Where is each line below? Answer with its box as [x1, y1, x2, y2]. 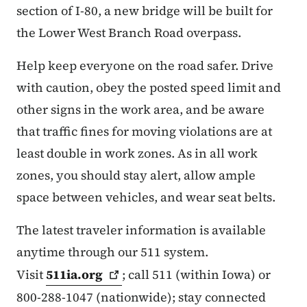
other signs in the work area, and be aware [16, 101, 265, 119]
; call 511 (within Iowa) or [122, 266, 271, 284]
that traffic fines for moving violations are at [16, 123, 272, 140]
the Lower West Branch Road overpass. [16, 24, 241, 42]
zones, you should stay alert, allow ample [16, 167, 256, 184]
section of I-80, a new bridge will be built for [16, 2, 273, 20]
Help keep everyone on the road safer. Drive [16, 57, 273, 75]
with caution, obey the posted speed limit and [16, 79, 281, 97]
